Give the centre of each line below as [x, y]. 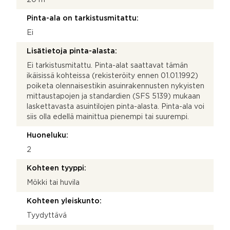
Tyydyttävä [47, 215]
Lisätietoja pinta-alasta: [72, 51]
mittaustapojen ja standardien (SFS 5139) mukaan [113, 96]
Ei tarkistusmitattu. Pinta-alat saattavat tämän [107, 65]
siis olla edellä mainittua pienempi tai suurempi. [108, 117]
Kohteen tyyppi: [56, 168]
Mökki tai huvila [53, 183]
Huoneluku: [47, 135]
